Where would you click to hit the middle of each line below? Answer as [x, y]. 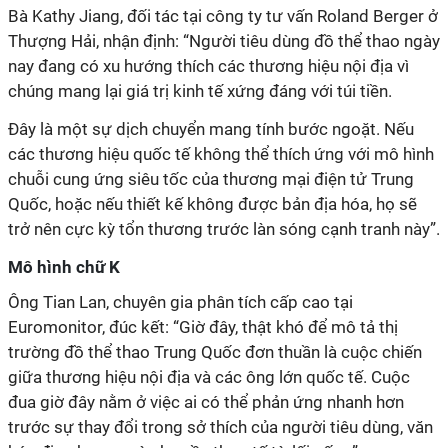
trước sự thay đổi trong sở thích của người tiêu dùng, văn [220, 427]
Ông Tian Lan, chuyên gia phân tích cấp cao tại [180, 302]
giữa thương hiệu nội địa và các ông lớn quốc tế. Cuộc [209, 377]
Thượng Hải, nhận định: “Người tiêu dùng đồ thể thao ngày [224, 41]
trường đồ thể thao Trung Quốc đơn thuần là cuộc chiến [215, 352]
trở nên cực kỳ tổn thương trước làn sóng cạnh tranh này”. [224, 229]
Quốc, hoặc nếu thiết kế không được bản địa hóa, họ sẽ [212, 204]
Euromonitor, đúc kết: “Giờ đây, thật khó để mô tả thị [203, 327]
